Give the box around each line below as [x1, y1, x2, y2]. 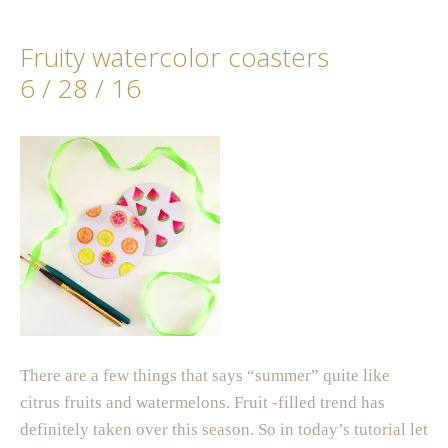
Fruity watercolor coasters [20, 39, 329, 76]
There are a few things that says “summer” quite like [20, 365, 390, 385]
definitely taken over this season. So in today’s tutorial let [20, 419, 428, 439]
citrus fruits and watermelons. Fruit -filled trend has [20, 392, 385, 412]
